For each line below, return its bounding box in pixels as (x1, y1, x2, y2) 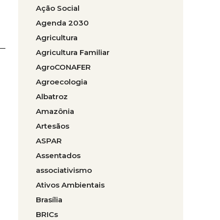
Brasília (36, 195, 62, 204)
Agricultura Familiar (36, 48, 110, 57)
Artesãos (36, 121, 69, 131)
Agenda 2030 (36, 18, 89, 27)
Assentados (36, 151, 81, 160)
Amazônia (36, 107, 74, 116)
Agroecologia (36, 77, 87, 86)
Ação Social (36, 3, 80, 13)
